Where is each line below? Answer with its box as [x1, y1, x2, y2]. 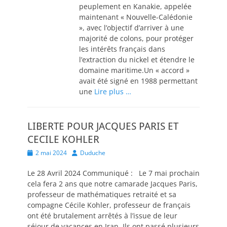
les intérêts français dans [79, 44, 165, 54]
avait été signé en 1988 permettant [79, 76, 198, 86]
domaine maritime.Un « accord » [79, 65, 190, 75]
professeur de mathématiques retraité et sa [27, 190, 176, 199]
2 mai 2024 [35, 148, 67, 157]
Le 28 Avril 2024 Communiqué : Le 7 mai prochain [27, 168, 200, 178]
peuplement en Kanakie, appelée [79, 2, 192, 11]
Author [71, 148, 91, 157]
